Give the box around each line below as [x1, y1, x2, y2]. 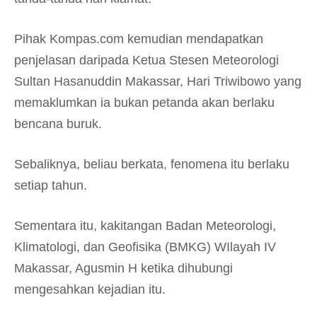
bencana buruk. [14, 117, 102, 131]
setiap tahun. [14, 178, 87, 192]
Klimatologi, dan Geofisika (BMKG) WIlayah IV [14, 240, 276, 254]
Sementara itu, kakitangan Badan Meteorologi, [14, 219, 276, 233]
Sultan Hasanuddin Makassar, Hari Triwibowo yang [14, 74, 301, 88]
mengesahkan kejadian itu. [14, 282, 166, 296]
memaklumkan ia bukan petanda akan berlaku [14, 96, 275, 110]
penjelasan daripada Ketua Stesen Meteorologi [14, 53, 279, 67]
